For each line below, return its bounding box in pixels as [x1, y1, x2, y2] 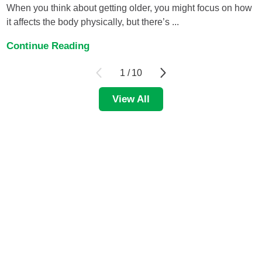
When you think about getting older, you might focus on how [6, 3, 253, 13]
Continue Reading [6, 39, 90, 51]
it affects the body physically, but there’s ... [6, 17, 180, 27]
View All [112, 93, 150, 105]
